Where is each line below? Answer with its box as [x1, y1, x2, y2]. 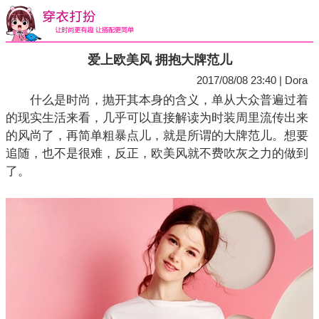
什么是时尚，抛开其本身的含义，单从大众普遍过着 [6, 93, 308, 107]
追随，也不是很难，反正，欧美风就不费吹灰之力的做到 [6, 147, 308, 160]
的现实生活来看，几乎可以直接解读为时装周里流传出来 [6, 111, 308, 125]
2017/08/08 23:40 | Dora [197, 74, 308, 86]
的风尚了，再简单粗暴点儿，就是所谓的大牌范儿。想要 [6, 129, 308, 142]
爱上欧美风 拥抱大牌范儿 [87, 53, 232, 67]
